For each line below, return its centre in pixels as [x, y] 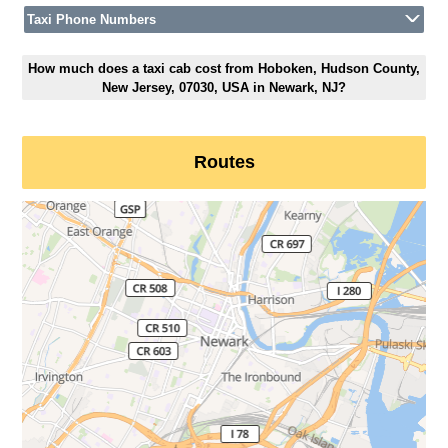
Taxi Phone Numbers [92, 20]
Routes [224, 162]
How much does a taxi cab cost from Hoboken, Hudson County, [224, 68]
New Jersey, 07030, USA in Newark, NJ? [224, 87]
